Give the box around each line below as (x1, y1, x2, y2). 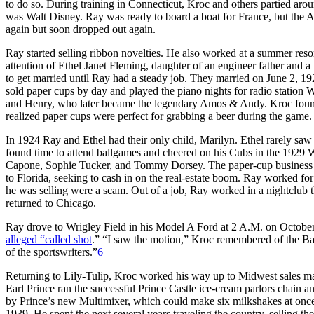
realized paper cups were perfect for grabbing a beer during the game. (6, 109, 312, 122)
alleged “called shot (6, 233, 92, 245)
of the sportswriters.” (6, 245, 97, 258)
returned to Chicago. (6, 196, 96, 209)
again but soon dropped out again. (6, 22, 156, 35)
